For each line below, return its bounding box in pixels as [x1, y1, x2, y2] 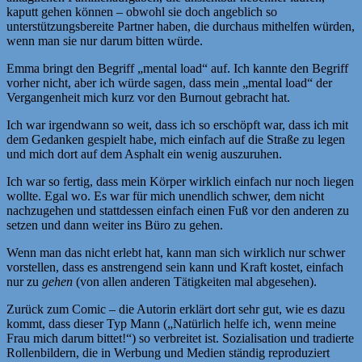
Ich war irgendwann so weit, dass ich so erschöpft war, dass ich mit [6, 117, 348, 132]
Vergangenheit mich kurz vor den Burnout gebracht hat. [6, 90, 290, 104]
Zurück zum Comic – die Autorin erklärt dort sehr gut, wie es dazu [6, 301, 345, 316]
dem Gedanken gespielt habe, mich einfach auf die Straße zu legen [6, 132, 345, 146]
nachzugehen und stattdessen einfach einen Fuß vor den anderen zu [6, 203, 349, 217]
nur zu [6, 274, 42, 288]
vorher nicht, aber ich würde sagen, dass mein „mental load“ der [6, 75, 332, 90]
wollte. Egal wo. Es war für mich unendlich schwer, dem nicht [6, 188, 324, 203]
